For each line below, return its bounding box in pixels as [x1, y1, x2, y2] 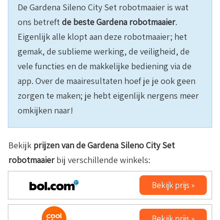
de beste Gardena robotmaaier [62, 16, 175, 28]
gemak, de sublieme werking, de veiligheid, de [18, 46, 190, 57]
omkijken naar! [18, 105, 73, 116]
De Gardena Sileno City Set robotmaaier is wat [18, 1, 189, 13]
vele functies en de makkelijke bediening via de [18, 60, 192, 72]
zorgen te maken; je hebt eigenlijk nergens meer [18, 90, 199, 102]
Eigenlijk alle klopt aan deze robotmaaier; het [18, 31, 187, 43]
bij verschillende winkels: [55, 154, 150, 166]
